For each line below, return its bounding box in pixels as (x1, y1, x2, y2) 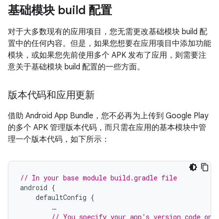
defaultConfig (36, 193, 87, 202)
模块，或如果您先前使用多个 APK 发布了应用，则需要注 (8, 50, 206, 60)
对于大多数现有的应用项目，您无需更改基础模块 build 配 (8, 27, 207, 37)
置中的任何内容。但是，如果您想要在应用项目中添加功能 (8, 39, 211, 48)
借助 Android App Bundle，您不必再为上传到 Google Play (8, 111, 208, 121)
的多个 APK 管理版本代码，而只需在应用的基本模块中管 (8, 123, 206, 132)
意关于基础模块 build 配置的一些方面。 (8, 62, 145, 72)
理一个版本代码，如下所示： (8, 134, 109, 144)
